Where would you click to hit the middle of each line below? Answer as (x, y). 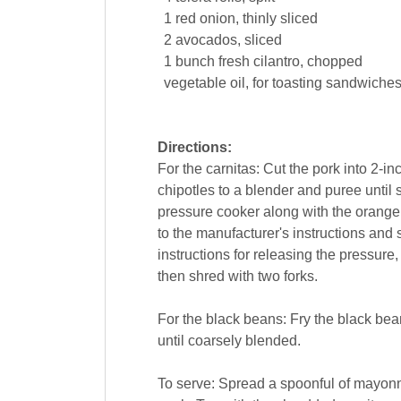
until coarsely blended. (229, 341)
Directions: (194, 148)
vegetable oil (204, 83)
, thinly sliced (276, 19)
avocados (206, 40)
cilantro (276, 62)
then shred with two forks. (237, 277)
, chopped (331, 62)
